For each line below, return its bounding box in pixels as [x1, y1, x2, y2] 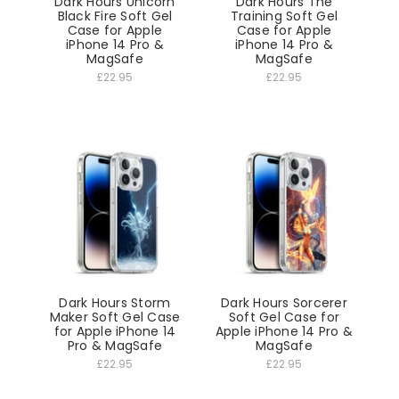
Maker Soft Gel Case [49, 307, 181, 326]
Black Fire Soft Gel [57, 7, 173, 26]
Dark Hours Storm [59, 293, 171, 312]
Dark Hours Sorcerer [221, 293, 347, 312]
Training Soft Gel [230, 7, 338, 26]
